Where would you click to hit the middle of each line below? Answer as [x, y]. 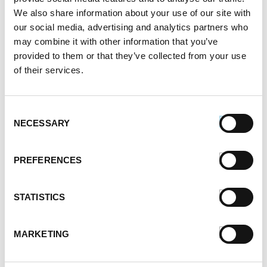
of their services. [49, 70]
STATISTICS [39, 197]
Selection [22, 125]
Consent [21, 111]
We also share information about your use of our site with [132, 13]
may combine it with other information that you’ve [116, 41]
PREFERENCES [48, 160]
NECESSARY [42, 123]
